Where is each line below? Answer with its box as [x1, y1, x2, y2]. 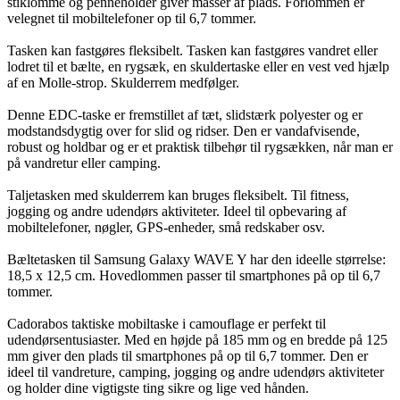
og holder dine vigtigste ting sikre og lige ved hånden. [7, 379, 309, 396]
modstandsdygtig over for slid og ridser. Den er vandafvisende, [7, 122, 360, 138]
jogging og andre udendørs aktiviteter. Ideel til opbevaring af [7, 203, 346, 219]
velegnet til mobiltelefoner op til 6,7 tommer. [7, 10, 256, 26]
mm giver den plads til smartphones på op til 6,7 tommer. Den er [7, 347, 368, 363]
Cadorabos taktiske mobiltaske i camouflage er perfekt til [7, 315, 326, 331]
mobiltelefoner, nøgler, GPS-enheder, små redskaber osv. [7, 219, 325, 235]
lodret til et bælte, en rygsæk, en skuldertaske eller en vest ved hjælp [7, 58, 389, 74]
